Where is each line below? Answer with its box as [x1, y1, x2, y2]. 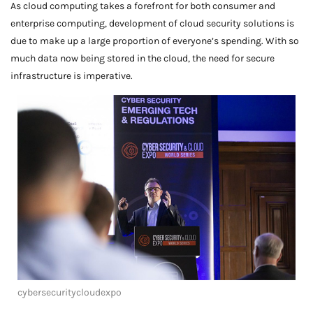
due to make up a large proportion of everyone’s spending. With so [10, 34, 299, 47]
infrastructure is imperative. [10, 69, 133, 82]
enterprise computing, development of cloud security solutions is [10, 17, 294, 29]
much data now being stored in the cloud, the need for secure [10, 52, 275, 64]
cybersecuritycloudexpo [17, 286, 122, 299]
